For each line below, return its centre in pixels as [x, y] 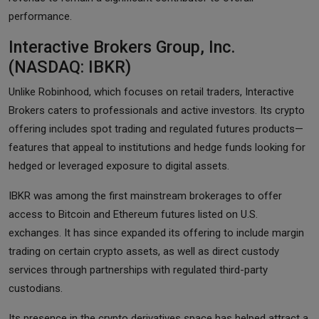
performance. [40, 16]
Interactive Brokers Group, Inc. [122, 47]
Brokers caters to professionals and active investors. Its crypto [157, 110]
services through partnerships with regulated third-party [138, 270]
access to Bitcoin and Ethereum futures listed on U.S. [133, 214]
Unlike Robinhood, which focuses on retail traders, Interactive [151, 91]
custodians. [36, 288]
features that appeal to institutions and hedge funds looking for [157, 147]
